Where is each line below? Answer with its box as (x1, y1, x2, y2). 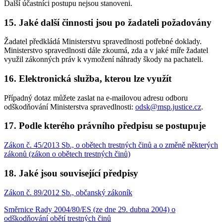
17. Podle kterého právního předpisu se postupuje (4, 120, 206, 131)
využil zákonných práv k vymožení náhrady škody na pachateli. (4, 55, 203, 64)
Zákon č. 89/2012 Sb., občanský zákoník (4, 188, 132, 197)
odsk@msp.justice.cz (135, 102, 201, 111)
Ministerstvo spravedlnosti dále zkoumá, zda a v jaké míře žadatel (4, 46, 208, 55)
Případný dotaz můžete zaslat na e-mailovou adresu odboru (4, 93, 188, 102)
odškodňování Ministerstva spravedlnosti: (4, 102, 135, 111)
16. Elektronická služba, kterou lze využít (4, 73, 171, 84)
